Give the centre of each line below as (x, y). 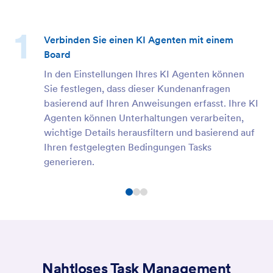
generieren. (69, 162)
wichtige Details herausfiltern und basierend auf (149, 133)
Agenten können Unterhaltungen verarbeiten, (144, 118)
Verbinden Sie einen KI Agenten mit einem (139, 40)
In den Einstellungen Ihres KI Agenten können (144, 74)
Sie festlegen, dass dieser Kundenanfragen (137, 89)
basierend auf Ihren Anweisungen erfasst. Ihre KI (151, 103)
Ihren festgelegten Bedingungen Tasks (128, 147)
